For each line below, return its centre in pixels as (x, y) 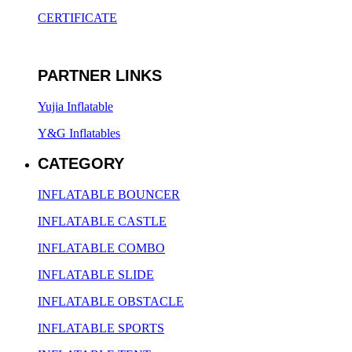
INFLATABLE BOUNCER (109, 195)
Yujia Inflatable (75, 106)
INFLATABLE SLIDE (96, 275)
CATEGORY (81, 164)
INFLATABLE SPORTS (101, 328)
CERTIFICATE (77, 18)
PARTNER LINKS (100, 75)
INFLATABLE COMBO (101, 248)
